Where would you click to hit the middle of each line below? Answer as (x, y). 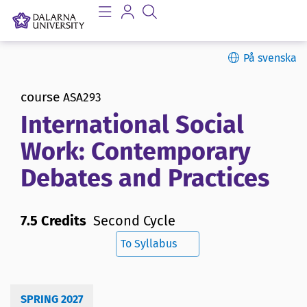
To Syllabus (149, 244)
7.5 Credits (53, 221)
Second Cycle (134, 221)
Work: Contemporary (136, 152)
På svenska (270, 58)
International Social (132, 125)
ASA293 (82, 98)
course (40, 97)
